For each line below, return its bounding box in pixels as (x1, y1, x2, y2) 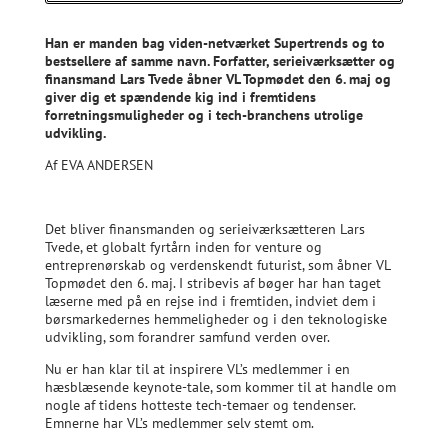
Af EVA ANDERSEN (44, 155, 153, 174)
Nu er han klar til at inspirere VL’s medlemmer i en (44, 359, 350, 378)
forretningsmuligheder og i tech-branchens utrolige (44, 105, 363, 124)
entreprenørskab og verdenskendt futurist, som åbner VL (44, 255, 390, 274)
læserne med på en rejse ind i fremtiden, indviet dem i (44, 291, 376, 310)
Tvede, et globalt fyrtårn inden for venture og (44, 237, 322, 256)
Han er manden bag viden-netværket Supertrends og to (44, 33, 385, 52)
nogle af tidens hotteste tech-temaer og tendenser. (44, 395, 355, 414)
